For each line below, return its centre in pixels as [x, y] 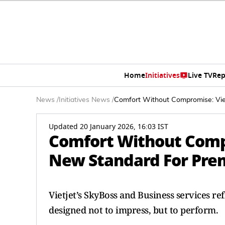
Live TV [200, 75]
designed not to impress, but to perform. [133, 210]
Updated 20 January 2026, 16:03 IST [108, 127]
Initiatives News [84, 100]
